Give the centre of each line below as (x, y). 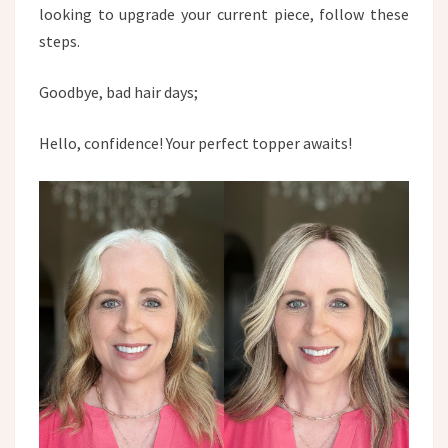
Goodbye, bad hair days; (118, 91)
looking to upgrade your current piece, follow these (224, 13)
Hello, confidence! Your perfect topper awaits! (195, 142)
